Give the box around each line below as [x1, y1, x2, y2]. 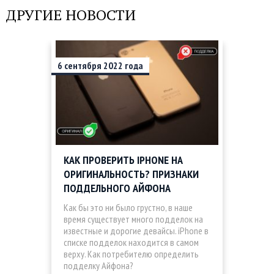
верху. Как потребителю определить [64, 248, 199, 261]
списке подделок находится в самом [64, 236, 199, 249]
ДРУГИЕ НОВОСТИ [6, 5, 136, 25]
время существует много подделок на [64, 213, 203, 226]
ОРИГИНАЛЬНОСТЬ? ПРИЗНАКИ [64, 167, 199, 182]
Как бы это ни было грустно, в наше [64, 201, 193, 214]
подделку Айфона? [64, 259, 133, 272]
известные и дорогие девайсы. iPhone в [64, 224, 209, 237]
